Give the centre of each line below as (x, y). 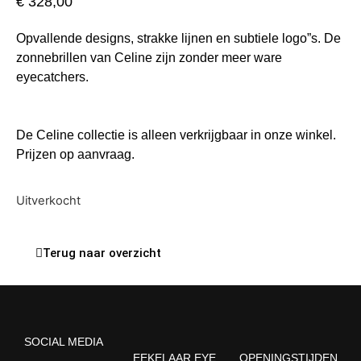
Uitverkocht (48, 201)
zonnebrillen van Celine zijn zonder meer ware (149, 57)
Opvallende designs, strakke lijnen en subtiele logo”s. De (178, 38)
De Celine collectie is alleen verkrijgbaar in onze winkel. (176, 135)
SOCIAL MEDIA (64, 341)
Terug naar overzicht (102, 253)
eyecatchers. (52, 77)
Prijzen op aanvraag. (75, 154)
